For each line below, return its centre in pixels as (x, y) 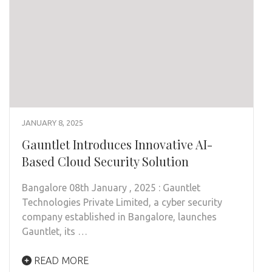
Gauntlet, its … (55, 232)
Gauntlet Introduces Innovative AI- (117, 144)
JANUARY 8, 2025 (53, 123)
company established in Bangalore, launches (119, 217)
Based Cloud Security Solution (105, 161)
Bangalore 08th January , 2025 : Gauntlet (111, 188)
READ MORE (60, 261)
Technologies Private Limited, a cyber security (122, 202)
